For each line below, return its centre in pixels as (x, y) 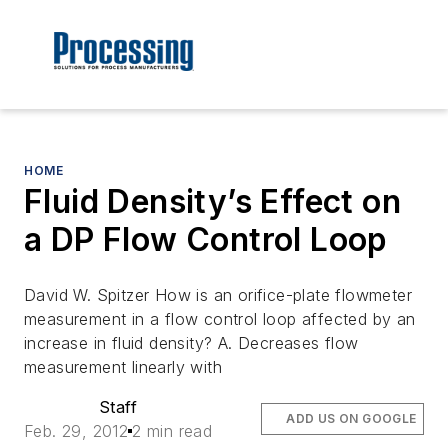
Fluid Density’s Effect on (212, 202)
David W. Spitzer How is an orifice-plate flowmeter (218, 295)
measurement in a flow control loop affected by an (220, 319)
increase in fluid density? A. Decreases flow (191, 343)
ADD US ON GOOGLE (351, 419)
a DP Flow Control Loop (206, 240)
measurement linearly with (123, 367)
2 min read (172, 431)
